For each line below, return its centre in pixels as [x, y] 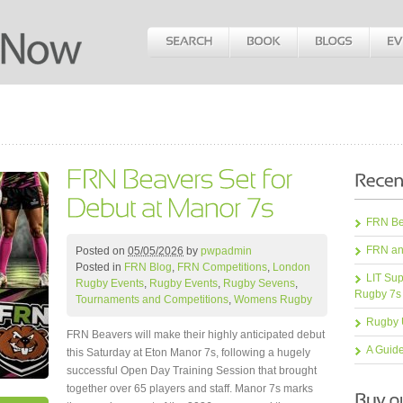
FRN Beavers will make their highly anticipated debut [196, 335]
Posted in [100, 268]
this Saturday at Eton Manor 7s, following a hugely [188, 353]
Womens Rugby [273, 300]
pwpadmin [226, 251]
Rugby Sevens [259, 284]
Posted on [102, 251]
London [291, 268]
